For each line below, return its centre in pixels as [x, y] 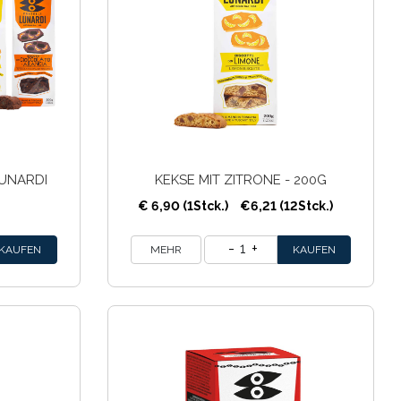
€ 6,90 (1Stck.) [183, 205]
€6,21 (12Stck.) [285, 205]
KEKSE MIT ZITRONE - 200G [240, 179]
